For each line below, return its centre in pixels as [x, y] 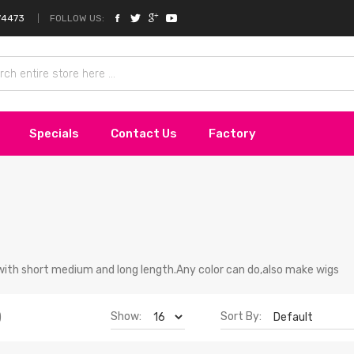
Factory [232, 133]
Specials [54, 133]
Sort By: [241, 317]
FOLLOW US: [77, 18]
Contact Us [144, 133]
